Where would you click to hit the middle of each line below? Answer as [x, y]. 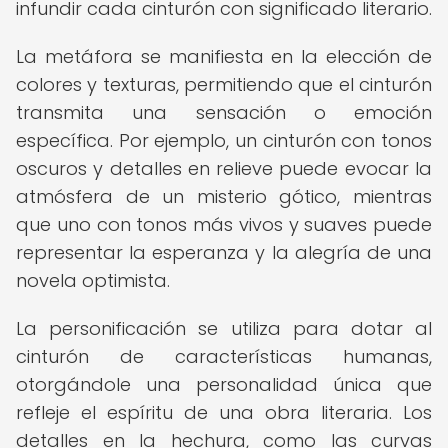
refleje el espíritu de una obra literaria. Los [224, 412]
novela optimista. [93, 280]
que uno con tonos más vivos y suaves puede [224, 224]
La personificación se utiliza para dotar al [224, 328]
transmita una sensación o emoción [224, 112]
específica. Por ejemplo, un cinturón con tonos [224, 140]
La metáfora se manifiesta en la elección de [224, 56]
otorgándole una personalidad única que [224, 384]
